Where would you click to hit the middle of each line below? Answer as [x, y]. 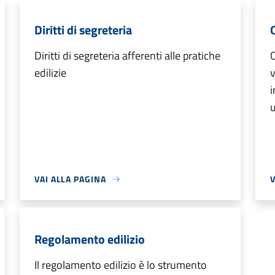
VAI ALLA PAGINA [70, 179]
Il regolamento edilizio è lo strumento [121, 265]
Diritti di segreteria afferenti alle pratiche [127, 56]
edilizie [50, 73]
